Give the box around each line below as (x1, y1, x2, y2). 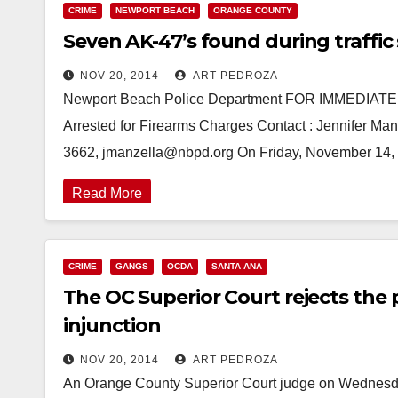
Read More (72, 186, 142, 201)
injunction (63, 314, 162, 338)
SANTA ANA (211, 261, 262, 271)
